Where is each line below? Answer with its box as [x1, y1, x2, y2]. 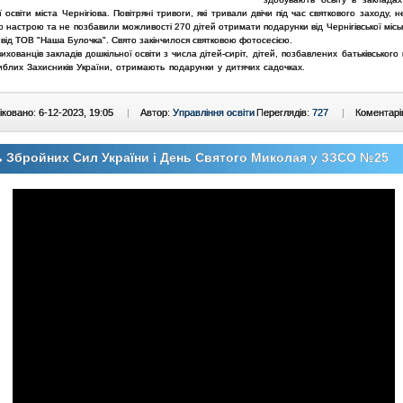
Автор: [140, 107, 173, 118]
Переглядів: [256, 107, 312, 118]
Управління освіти [173, 107, 255, 118]
